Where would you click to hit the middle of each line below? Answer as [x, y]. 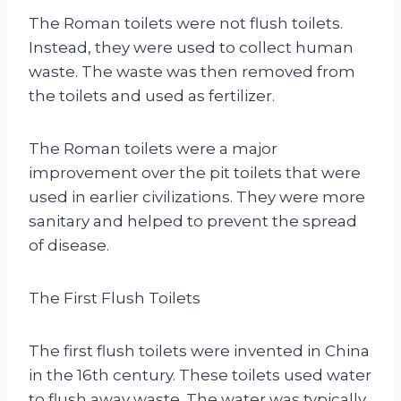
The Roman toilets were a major [153, 148]
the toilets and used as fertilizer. [152, 95]
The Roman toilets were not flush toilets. [186, 23]
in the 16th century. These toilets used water [200, 375]
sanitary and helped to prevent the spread [193, 221]
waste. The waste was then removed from [192, 71]
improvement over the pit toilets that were [195, 172]
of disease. [69, 245]
